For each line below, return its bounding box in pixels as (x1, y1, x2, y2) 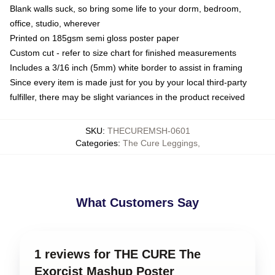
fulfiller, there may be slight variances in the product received (10, 91, 245, 102)
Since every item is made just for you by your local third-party (10, 77, 247, 87)
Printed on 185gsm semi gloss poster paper (10, 33, 179, 43)
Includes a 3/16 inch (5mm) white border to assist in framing (10, 62, 242, 72)
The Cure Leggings (122, 137, 198, 148)
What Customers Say (76, 195, 199, 209)
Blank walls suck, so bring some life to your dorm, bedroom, (10, 3, 241, 14)
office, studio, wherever (10, 18, 100, 28)
